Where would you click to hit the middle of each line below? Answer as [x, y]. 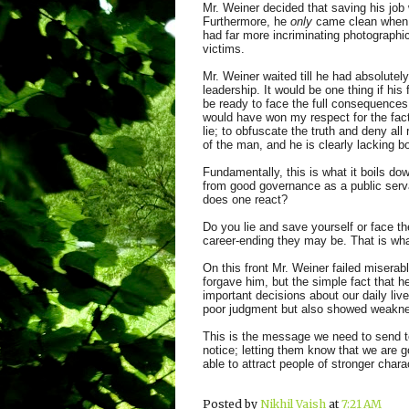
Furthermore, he [246, 21]
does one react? [247, 199]
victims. [225, 49]
